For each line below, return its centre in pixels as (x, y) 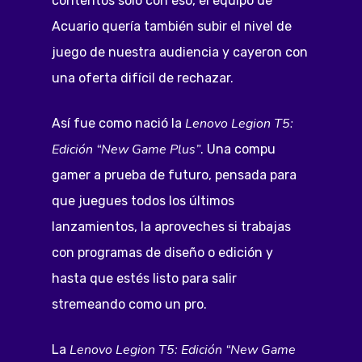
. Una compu (238, 149)
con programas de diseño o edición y (163, 253)
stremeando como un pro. (131, 304)
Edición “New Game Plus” (126, 149)
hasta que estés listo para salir (145, 278)
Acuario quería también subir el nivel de (172, 26)
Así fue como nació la (119, 123)
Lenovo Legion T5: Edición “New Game (183, 350)
